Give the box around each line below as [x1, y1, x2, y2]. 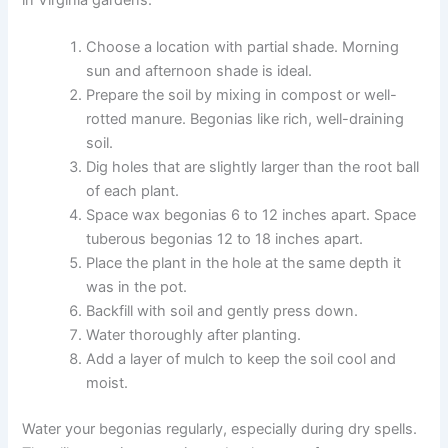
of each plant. [86, 182, 180, 201]
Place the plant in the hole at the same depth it [86, 254, 402, 273]
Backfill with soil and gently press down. [86, 302, 359, 321]
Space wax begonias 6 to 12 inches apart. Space [86, 206, 417, 225]
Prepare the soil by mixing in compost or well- [86, 86, 398, 105]
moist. [86, 374, 129, 393]
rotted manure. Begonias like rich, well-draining [86, 110, 405, 129]
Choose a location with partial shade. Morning [86, 38, 400, 57]
